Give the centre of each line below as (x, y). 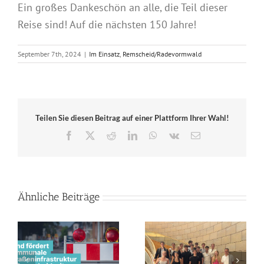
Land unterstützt (221, 256)
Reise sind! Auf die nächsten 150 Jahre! (107, 25)
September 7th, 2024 (49, 54)
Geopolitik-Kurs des (94, 256)
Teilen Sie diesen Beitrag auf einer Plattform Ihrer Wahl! (132, 118)
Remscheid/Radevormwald (162, 54)
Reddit (128, 135)
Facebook (91, 135)
